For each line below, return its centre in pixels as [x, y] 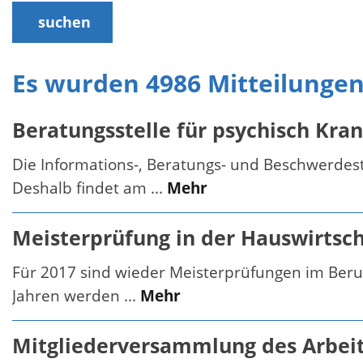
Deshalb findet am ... [90, 188]
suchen [64, 22]
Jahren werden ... [76, 296]
